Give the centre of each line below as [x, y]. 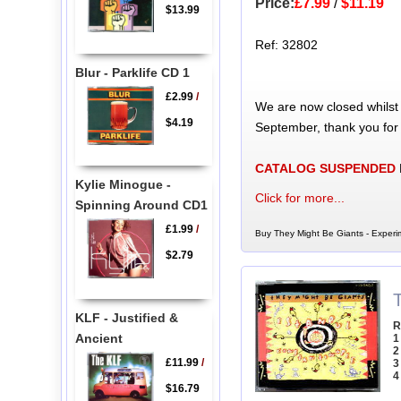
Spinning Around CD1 [141, 205]
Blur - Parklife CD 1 [132, 72]
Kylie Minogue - [123, 184]
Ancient [98, 338]
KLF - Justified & [126, 317]
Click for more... [299, 198]
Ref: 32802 [286, 45]
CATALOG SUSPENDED [325, 169]
